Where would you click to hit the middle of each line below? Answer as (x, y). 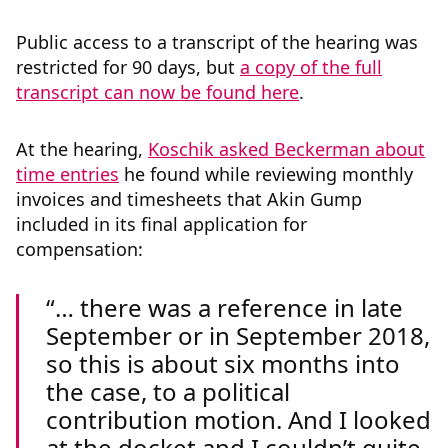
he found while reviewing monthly (266, 174)
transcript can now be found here (157, 92)
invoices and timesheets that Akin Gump (189, 199)
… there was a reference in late (229, 308)
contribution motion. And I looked (238, 420)
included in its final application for (161, 224)
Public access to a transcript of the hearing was (217, 42)
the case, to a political (168, 392)
